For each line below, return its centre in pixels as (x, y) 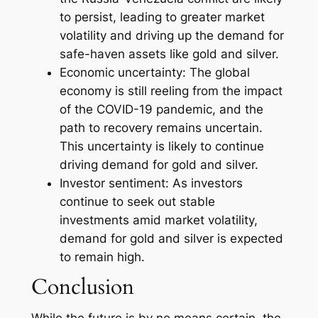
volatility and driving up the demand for (171, 36)
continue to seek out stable (137, 202)
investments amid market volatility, (158, 220)
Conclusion (82, 287)
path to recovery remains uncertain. (161, 128)
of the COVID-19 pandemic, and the (161, 110)
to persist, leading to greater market (162, 17)
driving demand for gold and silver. (159, 165)
